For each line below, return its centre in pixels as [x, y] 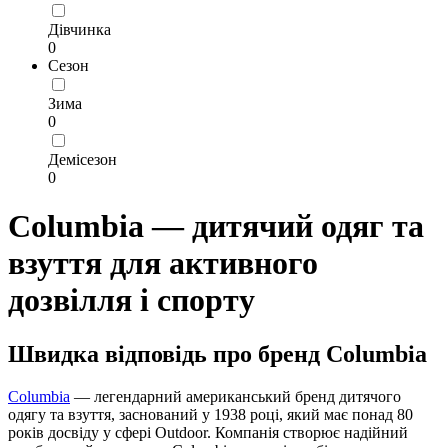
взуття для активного [163, 263]
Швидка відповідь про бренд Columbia [217, 353]
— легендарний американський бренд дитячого [235, 396]
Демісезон [82, 159]
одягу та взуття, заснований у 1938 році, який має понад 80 [210, 414]
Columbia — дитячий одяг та [216, 226]
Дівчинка [79, 29]
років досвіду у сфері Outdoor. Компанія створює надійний [208, 432]
